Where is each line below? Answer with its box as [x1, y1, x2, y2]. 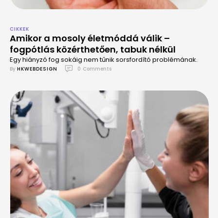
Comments [83, 65, 111, 73]
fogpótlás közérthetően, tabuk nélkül [10, 43, 176, 55]
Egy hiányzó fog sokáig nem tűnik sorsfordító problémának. [10, 55, 198, 64]
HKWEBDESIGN [17, 65, 57, 73]
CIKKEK [10, 25, 29, 33]
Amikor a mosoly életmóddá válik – [10, 32, 170, 44]
